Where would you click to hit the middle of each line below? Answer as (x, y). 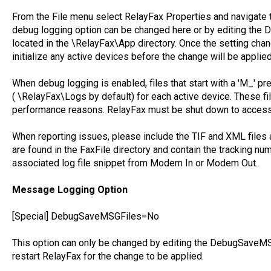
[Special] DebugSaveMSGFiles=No (85, 216)
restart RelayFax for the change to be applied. (108, 256)
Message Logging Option (70, 189)
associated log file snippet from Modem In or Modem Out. (135, 163)
